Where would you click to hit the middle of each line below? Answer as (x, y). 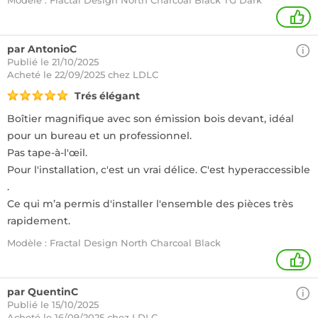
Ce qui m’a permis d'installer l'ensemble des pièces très (150, 204)
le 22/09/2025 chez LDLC (101, 75)
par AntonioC (42, 49)
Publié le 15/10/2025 (53, 305)
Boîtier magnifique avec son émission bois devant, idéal (150, 119)
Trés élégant (107, 96)
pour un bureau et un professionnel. (99, 136)
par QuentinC (43, 292)
